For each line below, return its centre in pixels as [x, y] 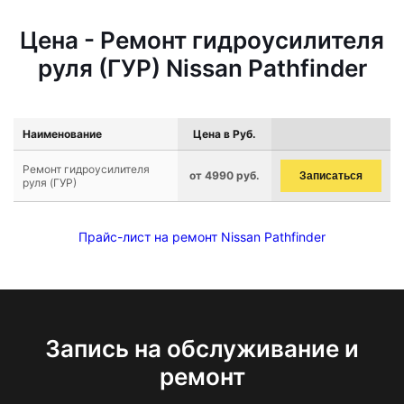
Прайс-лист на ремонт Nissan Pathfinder [202, 237]
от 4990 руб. [225, 175]
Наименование [62, 134]
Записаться [331, 176]
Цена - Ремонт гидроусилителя [202, 40]
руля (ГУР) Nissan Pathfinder [202, 68]
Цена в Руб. [225, 134]
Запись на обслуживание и [202, 349]
